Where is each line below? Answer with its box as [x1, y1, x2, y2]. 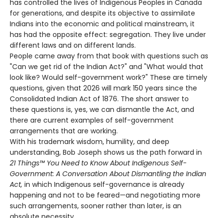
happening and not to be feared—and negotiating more [10, 190, 200, 200]
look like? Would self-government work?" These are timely [10, 72, 207, 82]
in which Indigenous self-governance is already [22, 179, 184, 189]
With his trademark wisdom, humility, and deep [10, 136, 169, 146]
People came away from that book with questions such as [10, 51, 208, 61]
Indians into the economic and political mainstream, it [10, 18, 195, 29]
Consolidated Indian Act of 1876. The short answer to [10, 93, 189, 104]
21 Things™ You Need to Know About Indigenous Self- [10, 158, 187, 168]
